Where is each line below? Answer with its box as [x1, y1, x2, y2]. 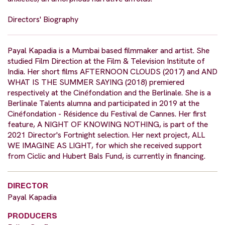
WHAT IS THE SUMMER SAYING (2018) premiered [8, 76, 184, 87]
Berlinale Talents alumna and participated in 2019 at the [8, 97, 199, 108]
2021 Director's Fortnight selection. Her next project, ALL [8, 129, 205, 140]
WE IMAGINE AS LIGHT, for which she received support [8, 140, 202, 151]
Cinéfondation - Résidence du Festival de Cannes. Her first [8, 108, 206, 119]
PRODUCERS [8, 210, 57, 220]
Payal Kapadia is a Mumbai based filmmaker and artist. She [8, 45, 209, 56]
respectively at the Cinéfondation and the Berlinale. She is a [8, 87, 211, 98]
